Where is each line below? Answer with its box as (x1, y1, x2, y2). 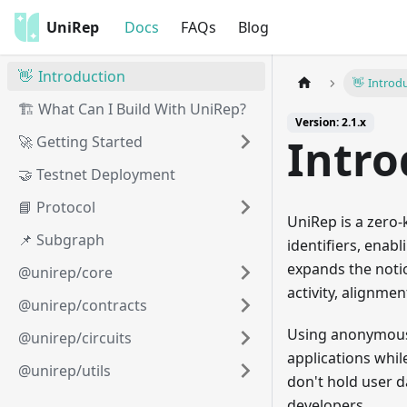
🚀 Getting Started (18, 132, 143, 152)
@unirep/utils (18, 361, 111, 381)
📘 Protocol (18, 197, 95, 217)
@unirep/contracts (18, 295, 147, 315)
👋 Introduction (18, 66, 125, 86)
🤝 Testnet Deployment (18, 164, 175, 184)
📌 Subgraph (18, 230, 104, 250)
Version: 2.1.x (295, 114, 366, 131)
